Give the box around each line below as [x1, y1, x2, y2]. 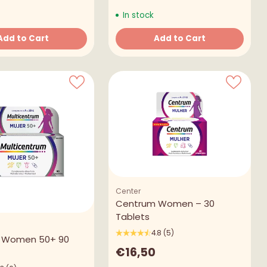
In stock [120, 9, 154, 21]
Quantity [115, 42, 154, 55]
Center [116, 185, 142, 196]
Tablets [116, 210, 150, 223]
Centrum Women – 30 [116, 197, 215, 210]
